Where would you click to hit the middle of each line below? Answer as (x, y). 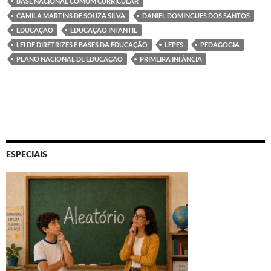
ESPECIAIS (27, 154)
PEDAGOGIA (220, 44)
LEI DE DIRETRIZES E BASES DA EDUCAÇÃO (82, 44)
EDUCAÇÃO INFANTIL (104, 30)
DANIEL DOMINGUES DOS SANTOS (196, 15)
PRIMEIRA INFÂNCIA (171, 59)
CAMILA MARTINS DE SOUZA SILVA (71, 15)
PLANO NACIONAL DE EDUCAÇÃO (70, 59)
